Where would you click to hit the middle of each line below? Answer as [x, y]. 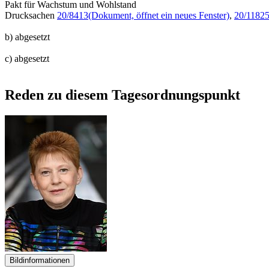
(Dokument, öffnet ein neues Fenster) [159, 15]
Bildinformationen [40, 260]
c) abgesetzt [27, 58]
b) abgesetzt [27, 37]
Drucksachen [31, 15]
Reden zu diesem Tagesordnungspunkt [122, 95]
